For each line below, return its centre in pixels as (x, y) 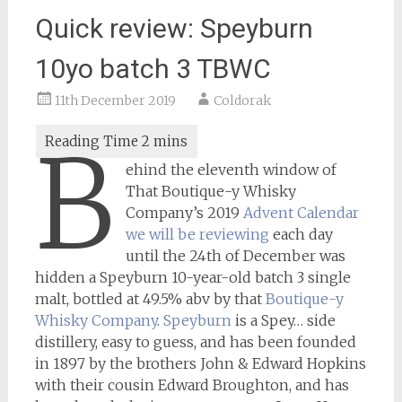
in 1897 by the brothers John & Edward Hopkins (200, 363)
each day (301, 234)
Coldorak (242, 100)
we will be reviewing (198, 234)
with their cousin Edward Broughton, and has (192, 385)
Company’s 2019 (185, 213)
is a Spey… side (283, 320)
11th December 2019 (115, 100)
